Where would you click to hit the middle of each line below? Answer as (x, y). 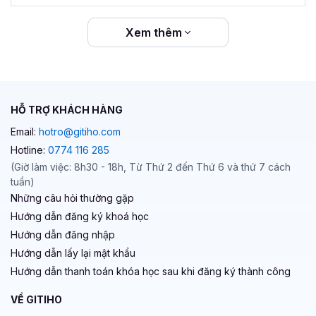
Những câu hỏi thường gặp (72, 197)
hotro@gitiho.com (80, 131)
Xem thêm (155, 32)
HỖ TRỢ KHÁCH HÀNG (67, 109)
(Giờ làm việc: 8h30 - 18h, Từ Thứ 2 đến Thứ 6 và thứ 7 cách (151, 166)
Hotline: (29, 150)
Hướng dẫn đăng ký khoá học (80, 216)
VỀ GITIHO (36, 299)
